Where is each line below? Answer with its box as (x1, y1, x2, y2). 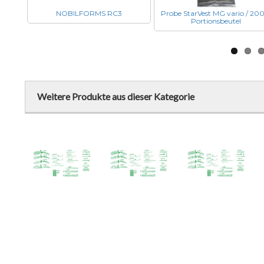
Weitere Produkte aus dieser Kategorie (37, 90, 195, 102)
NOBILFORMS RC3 (56, 8, 123, 18)
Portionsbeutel (190, 16, 241, 25)
